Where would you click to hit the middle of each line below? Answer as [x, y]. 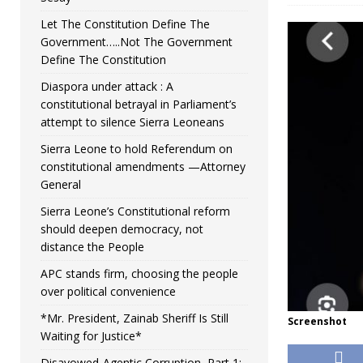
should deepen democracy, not [122, 229]
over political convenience [108, 292]
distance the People [92, 247]
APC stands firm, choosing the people [139, 274]
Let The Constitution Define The [125, 24]
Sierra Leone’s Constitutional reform [135, 211]
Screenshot [317, 322]
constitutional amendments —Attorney [143, 167]
